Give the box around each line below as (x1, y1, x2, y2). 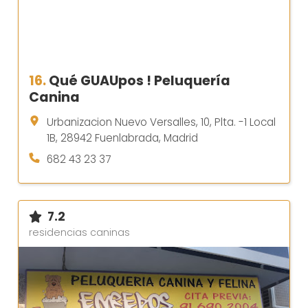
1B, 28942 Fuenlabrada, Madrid (47, 130, 198, 145)
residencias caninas (29, 225, 130, 239)
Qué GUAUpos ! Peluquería (49, 71, 230, 90)
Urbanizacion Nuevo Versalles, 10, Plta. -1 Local (47, 114, 276, 129)
